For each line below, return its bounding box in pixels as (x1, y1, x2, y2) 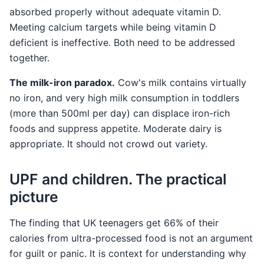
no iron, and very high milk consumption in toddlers (9, 91, 239, 104)
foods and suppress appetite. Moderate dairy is (9, 122, 222, 134)
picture (9, 187, 58, 206)
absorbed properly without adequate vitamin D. (9, 5, 221, 18)
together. (9, 51, 49, 64)
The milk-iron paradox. (9, 76, 115, 88)
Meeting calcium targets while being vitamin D (9, 21, 216, 33)
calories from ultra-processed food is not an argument (9, 232, 253, 244)
